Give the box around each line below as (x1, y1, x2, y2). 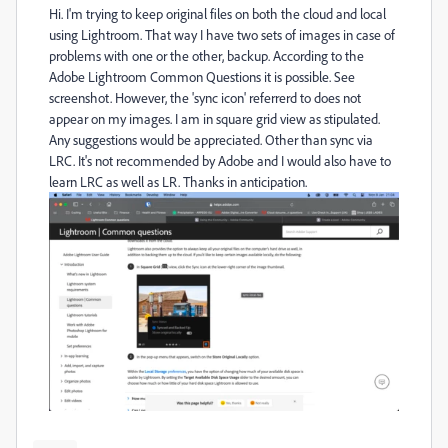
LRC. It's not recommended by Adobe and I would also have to (49, 152, 391, 169)
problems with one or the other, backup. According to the (49, 47, 364, 64)
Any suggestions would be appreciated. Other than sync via (49, 131, 373, 148)
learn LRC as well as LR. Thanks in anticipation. (49, 173, 307, 190)
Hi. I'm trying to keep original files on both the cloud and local (49, 5, 386, 22)
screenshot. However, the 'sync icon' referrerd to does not (49, 89, 361, 106)
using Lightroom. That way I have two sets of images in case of (49, 26, 395, 43)
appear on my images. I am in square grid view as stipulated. (49, 110, 380, 127)
